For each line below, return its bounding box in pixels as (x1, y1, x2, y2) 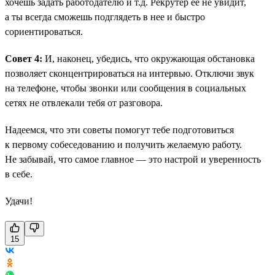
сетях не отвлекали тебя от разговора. (5, 97, 163, 108)
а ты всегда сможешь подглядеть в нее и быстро (5, 11, 205, 22)
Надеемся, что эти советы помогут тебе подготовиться (5, 124, 234, 135)
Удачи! (5, 195, 33, 206)
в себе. (5, 168, 33, 179)
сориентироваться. (5, 26, 83, 37)
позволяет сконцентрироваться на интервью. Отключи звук (5, 68, 254, 79)
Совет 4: (5, 53, 42, 64)
